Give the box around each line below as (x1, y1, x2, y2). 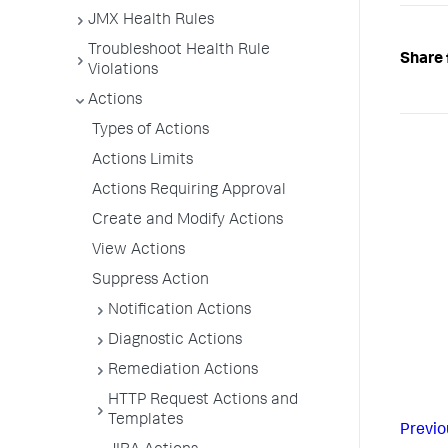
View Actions (92, 243, 185, 259)
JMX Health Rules (88, 13, 214, 29)
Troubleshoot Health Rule (88, 43, 270, 59)
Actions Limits (92, 153, 193, 169)
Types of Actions (92, 123, 209, 139)
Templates (108, 413, 183, 429)
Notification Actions (108, 303, 251, 319)
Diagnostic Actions (108, 333, 242, 349)
